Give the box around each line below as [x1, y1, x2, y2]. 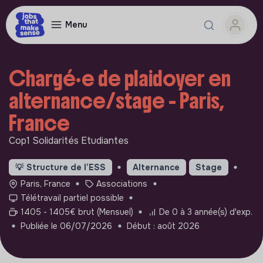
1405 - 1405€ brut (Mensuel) [20, 206, 133, 217]
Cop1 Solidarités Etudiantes [9, 134, 129, 147]
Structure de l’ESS [26, 161, 106, 173]
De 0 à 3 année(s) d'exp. [159, 206, 253, 217]
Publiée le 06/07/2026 [21, 220, 112, 231]
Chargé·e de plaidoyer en [9, 65, 231, 92]
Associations [96, 178, 148, 189]
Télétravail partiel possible [20, 192, 124, 203]
